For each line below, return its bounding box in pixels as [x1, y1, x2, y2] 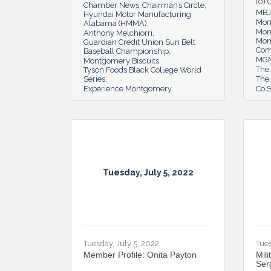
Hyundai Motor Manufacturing [83, 9, 191, 19]
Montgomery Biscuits [83, 56, 159, 65]
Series [83, 74, 105, 83]
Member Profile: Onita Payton [83, 249, 197, 260]
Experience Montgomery [83, 83, 172, 93]
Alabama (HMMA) [83, 18, 147, 28]
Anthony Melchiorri [83, 28, 152, 38]
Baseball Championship [83, 46, 169, 56]
